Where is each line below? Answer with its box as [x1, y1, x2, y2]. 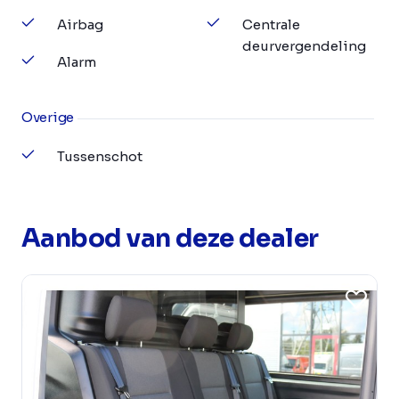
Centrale [242, 16, 300, 34]
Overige [21, 109, 74, 126]
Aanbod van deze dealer [21, 223, 319, 255]
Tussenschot [57, 148, 142, 166]
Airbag [57, 16, 103, 34]
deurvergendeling [242, 37, 366, 55]
